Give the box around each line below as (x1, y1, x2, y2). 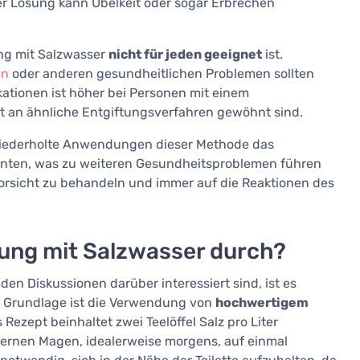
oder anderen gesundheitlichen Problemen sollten (9, 66, 314, 82)
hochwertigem (215, 295, 309, 311)
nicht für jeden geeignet (108, 47, 262, 63)
